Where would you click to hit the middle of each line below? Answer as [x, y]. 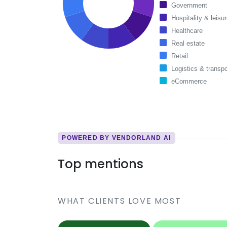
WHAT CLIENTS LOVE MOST [120, 201]
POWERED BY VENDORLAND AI [117, 138]
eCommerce [189, 81]
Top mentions [101, 164]
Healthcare [187, 31]
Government [189, 5]
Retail [180, 56]
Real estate [188, 43]
